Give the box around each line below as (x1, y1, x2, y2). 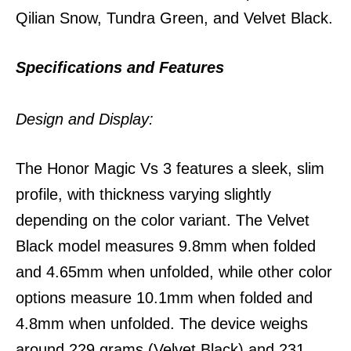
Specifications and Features (16, 59, 224, 76)
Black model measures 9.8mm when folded (16, 237, 316, 255)
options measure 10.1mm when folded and (16, 289, 313, 306)
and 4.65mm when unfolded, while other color (16, 263, 332, 280)
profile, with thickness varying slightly (16, 186, 271, 203)
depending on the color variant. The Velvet (16, 212, 309, 229)
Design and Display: (16, 110, 154, 128)
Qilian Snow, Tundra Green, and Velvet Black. (16, 9, 333, 27)
